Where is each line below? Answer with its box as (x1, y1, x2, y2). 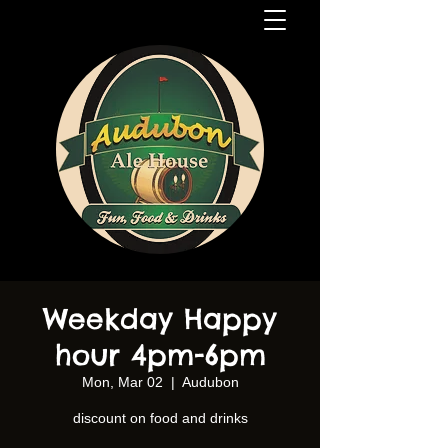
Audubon (181, 374, 239, 390)
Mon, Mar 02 (81, 374, 163, 390)
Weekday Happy (43, 301, 277, 336)
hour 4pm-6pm (54, 337, 266, 372)
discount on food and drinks (72, 410, 248, 426)
